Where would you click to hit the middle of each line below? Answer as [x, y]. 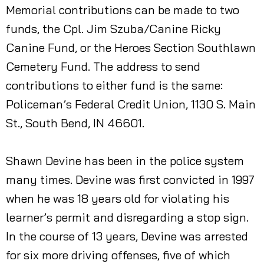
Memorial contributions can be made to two [123, 10]
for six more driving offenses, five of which [118, 255]
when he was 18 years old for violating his [118, 198]
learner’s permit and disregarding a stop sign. [127, 217]
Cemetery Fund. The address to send [103, 66]
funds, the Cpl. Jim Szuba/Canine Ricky [113, 29]
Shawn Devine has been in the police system [125, 161]
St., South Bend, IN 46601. [75, 123]
